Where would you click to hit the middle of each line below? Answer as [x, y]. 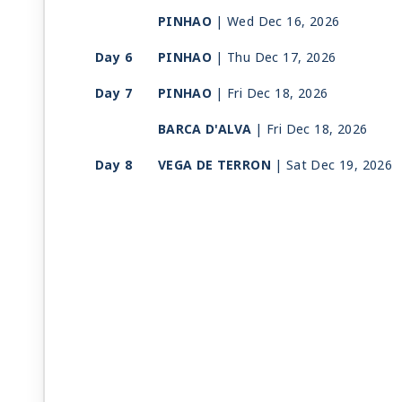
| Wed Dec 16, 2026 [278, 22]
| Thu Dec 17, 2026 [276, 58]
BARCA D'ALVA [205, 130]
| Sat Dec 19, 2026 [333, 166]
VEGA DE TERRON [214, 166]
